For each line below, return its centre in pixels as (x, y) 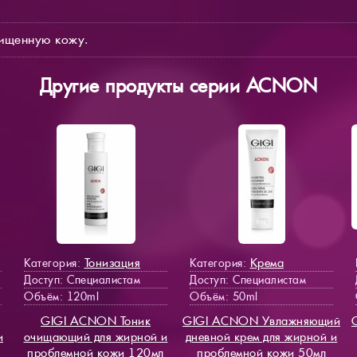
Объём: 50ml (224, 296)
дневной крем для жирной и (261, 336)
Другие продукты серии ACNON (178, 85)
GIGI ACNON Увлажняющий (261, 320)
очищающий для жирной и (96, 336)
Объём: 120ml (61, 296)
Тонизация (112, 262)
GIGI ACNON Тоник (96, 320)
